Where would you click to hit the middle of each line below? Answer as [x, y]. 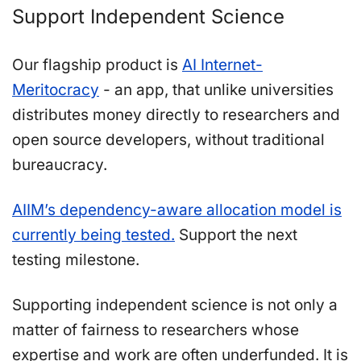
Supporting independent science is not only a [175, 305]
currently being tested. [93, 235]
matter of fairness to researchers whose [156, 330]
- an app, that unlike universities [216, 90]
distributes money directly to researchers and [176, 115]
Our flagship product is [97, 65]
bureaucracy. [60, 165]
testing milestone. [76, 260]
